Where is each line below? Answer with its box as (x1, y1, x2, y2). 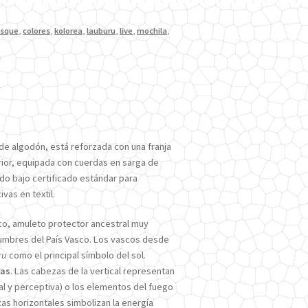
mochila (137, 25, 168, 36)
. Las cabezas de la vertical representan (10, 265, 175, 278)
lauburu (87, 25, 116, 36)
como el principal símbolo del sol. (6, 249, 146, 262)
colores (23, 25, 51, 36)
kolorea (54, 25, 83, 36)
